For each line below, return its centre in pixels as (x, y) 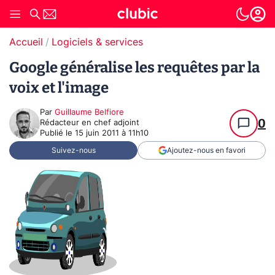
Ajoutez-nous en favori (206, 150)
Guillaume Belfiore (89, 113)
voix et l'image (59, 88)
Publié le (57, 134)
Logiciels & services (97, 42)
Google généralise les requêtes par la (134, 68)
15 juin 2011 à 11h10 (112, 134)
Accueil (26, 42)
